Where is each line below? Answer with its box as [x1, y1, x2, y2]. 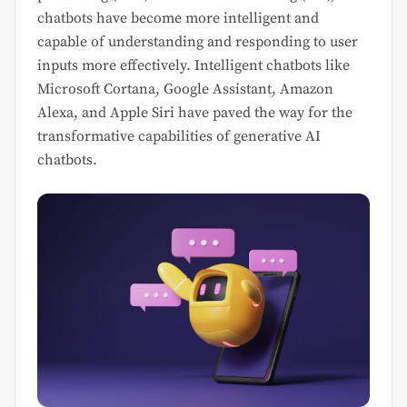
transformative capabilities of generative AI [37, 127, 321, 146]
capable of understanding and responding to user [37, 33, 358, 52]
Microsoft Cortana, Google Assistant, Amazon [37, 80, 333, 99]
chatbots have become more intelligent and [37, 9, 319, 28]
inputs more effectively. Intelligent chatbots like [37, 56, 350, 75]
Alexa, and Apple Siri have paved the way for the [37, 104, 352, 123]
